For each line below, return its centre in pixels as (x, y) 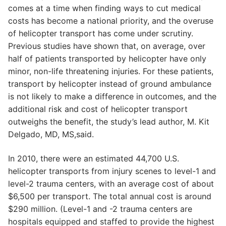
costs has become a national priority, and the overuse (111, 20)
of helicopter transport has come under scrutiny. (101, 33)
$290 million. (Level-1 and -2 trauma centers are (100, 209)
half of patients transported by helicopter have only (107, 58)
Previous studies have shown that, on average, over (107, 46)
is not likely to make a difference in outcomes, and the (112, 96)
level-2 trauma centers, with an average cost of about (111, 183)
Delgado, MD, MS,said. (51, 134)
